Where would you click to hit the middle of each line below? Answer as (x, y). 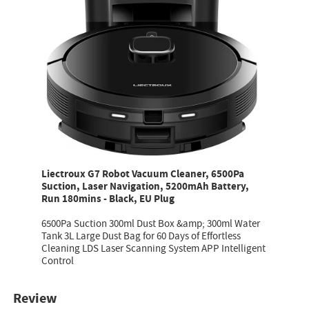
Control (58, 261)
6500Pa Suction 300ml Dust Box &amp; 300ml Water (151, 224)
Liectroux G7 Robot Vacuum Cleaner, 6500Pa (143, 175)
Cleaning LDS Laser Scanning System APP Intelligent (154, 249)
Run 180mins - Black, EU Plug (108, 199)
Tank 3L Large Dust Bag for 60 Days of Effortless (141, 237)
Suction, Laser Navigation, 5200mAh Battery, (146, 187)
